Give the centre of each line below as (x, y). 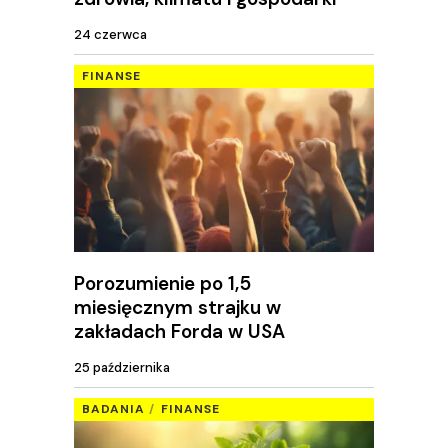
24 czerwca (110, 35)
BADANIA (113, 409)
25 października (122, 368)
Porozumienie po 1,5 (162, 283)
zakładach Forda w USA (179, 331)
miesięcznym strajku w (177, 307)
